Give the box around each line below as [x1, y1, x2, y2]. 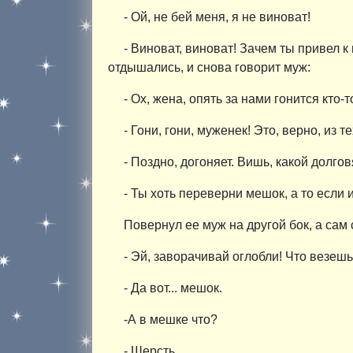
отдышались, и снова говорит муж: [108, 60, 310, 74]
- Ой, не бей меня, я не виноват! [124, 9, 310, 24]
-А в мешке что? [124, 312, 217, 326]
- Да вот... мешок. [124, 281, 222, 295]
